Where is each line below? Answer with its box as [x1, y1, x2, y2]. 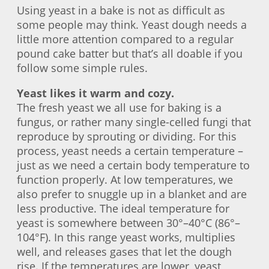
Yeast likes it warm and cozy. [17, 85, 174, 100]
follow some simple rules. [17, 60, 148, 75]
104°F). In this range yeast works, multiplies [17, 229, 235, 244]
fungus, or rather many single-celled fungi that [17, 114, 251, 129]
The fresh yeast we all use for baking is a [17, 100, 222, 115]
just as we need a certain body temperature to [17, 157, 250, 172]
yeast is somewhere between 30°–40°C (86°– [17, 215, 240, 230]
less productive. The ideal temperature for [17, 201, 229, 216]
